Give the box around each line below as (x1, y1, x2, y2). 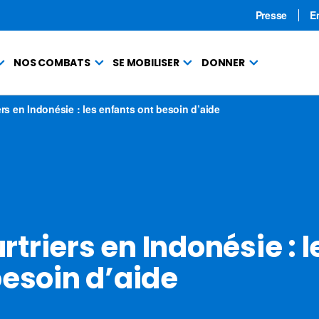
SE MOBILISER (113, 56, 179, 70)
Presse (255, 8, 287, 22)
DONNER (202, 56, 245, 70)
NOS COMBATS (14, 56, 90, 70)
